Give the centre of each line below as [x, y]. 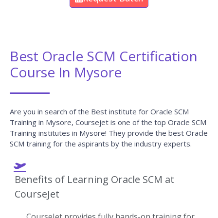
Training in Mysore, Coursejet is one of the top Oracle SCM [108, 122]
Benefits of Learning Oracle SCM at [94, 179]
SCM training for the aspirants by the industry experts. [101, 143]
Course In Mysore [66, 72]
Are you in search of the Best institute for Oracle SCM [99, 111]
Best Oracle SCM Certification [104, 56]
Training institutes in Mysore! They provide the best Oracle [109, 133]
